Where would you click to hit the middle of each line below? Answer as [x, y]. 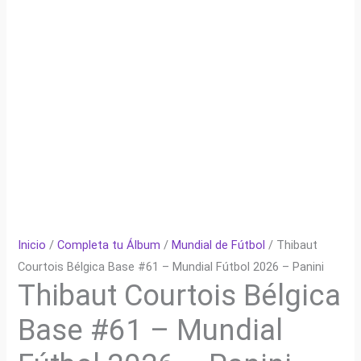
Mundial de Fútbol [219, 245]
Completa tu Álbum [109, 245]
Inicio [32, 245]
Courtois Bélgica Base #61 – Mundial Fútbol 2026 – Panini [171, 267]
